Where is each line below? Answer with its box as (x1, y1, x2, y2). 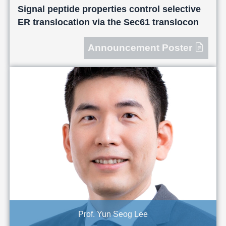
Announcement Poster (88, 42, 195, 53)
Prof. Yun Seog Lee (78, 210, 148, 218)
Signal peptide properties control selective (17, 4, 201, 14)
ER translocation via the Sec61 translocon (17, 17, 199, 27)
